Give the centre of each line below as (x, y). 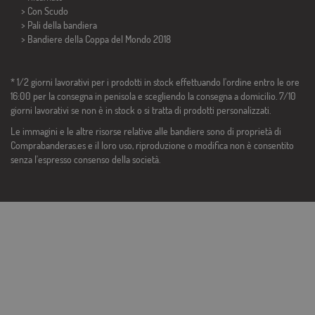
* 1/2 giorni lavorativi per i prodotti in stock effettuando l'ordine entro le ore (155, 82)
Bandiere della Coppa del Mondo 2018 (99, 39)
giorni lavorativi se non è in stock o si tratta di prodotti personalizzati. (141, 110)
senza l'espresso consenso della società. (85, 160)
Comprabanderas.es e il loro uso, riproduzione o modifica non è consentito (152, 146)
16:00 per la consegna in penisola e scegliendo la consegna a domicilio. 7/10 (153, 96)
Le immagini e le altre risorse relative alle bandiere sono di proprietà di (146, 131)
